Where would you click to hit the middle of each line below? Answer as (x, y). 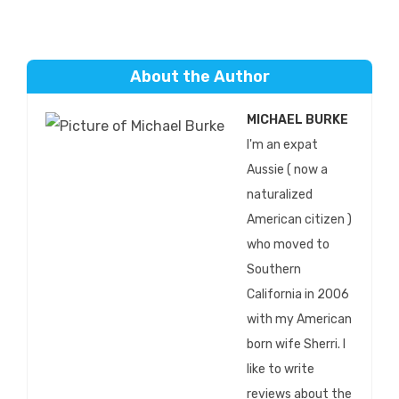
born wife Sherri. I (296, 344)
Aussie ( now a (287, 169)
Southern (274, 269)
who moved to (288, 244)
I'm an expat (282, 144)
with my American (299, 319)
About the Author (199, 76)
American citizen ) (299, 219)
